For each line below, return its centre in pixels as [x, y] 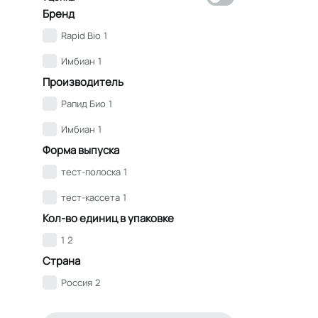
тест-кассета [91, 197]
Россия [77, 282]
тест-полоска [91, 171]
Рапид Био [83, 103]
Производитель [83, 82]
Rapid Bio [81, 35]
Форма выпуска [81, 150]
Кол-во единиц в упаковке [108, 218]
